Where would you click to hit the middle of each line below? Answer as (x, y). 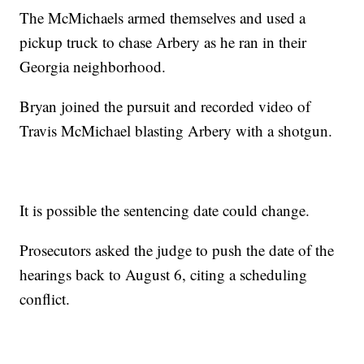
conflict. (45, 299)
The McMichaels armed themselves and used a (163, 18)
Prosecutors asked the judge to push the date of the (177, 250)
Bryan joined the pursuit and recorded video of (165, 106)
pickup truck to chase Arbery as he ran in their (163, 42)
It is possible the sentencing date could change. (165, 210)
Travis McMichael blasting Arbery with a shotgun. (176, 131)
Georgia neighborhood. (93, 67)
